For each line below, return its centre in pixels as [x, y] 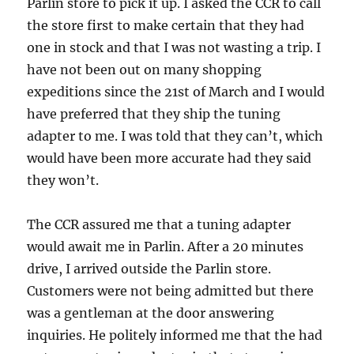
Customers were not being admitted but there [171, 291]
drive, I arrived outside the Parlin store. [149, 269]
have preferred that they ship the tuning [154, 114]
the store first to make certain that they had [166, 25]
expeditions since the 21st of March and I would [176, 92]
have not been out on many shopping [145, 70]
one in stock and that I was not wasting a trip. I [174, 47]
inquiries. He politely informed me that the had [175, 335]
